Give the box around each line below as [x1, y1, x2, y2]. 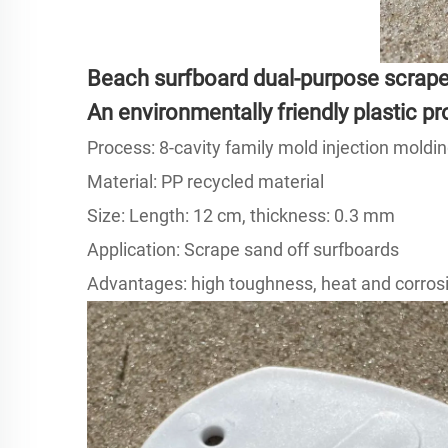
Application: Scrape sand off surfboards [87, 238, 399, 260]
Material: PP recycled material [87, 170, 324, 192]
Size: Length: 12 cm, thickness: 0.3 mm [87, 204, 395, 226]
